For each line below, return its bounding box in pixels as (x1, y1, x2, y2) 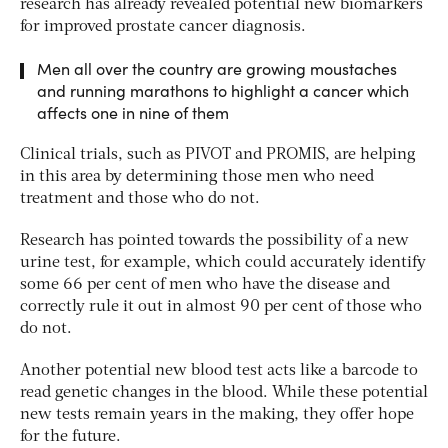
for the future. (20, 428, 121, 445)
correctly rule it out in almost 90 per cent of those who (20, 298, 422, 315)
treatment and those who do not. (20, 190, 260, 207)
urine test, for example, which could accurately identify (20, 254, 426, 271)
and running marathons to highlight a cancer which (37, 79, 409, 101)
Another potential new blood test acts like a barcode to (20, 362, 418, 379)
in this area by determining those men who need (20, 168, 374, 185)
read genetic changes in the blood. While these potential (20, 384, 428, 401)
